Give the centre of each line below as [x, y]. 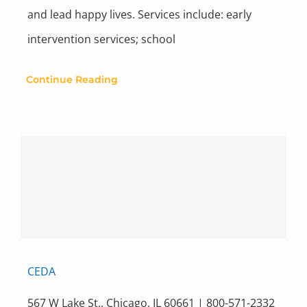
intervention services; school [101, 39]
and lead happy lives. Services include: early [139, 14]
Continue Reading [72, 79]
